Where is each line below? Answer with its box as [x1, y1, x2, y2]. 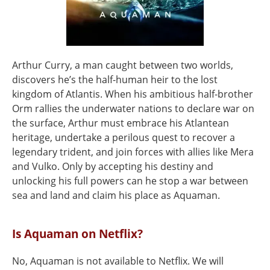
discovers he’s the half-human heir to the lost [12, 73, 218, 86]
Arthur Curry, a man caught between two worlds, [12, 58, 233, 72]
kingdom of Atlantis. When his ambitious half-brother [12, 87, 253, 101]
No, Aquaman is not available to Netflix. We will [12, 254, 224, 268]
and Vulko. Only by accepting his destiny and [12, 160, 213, 173]
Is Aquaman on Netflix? [12, 225, 143, 242]
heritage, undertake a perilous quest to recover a [12, 131, 235, 144]
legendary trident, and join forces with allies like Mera [12, 145, 254, 159]
